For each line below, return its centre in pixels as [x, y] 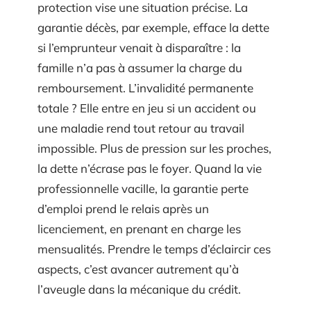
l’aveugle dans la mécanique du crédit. [139, 289]
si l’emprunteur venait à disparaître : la [139, 48]
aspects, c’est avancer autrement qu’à [138, 269]
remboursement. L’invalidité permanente [145, 88]
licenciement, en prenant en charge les [139, 229]
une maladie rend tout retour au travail [141, 128]
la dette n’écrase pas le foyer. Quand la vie [150, 168]
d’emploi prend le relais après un [123, 209]
